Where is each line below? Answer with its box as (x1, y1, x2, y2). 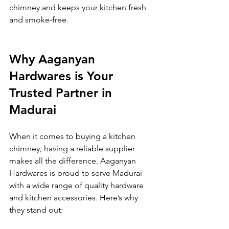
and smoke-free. (9, 14, 68, 25)
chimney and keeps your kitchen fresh (9, 2, 148, 12)
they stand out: (9, 204, 63, 215)
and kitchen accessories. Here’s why (9, 192, 140, 202)
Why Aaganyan (9, 51, 99, 66)
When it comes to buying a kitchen (9, 131, 138, 141)
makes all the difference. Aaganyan (9, 155, 138, 166)
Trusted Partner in (9, 85, 116, 100)
